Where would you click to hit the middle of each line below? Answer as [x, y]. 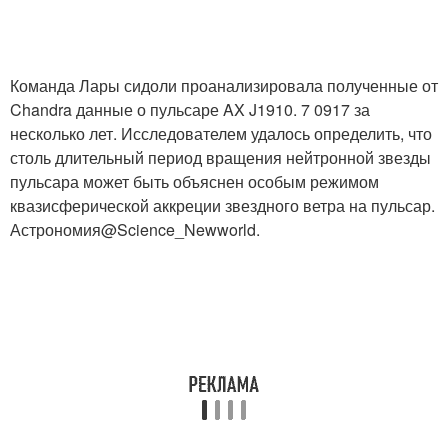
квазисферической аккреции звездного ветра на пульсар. [222, 205]
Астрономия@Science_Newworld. [135, 229]
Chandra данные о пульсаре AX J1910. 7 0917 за [190, 109]
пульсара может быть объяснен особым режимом [194, 181]
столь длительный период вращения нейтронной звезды [220, 157]
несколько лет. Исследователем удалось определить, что [221, 133]
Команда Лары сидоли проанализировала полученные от [224, 85]
